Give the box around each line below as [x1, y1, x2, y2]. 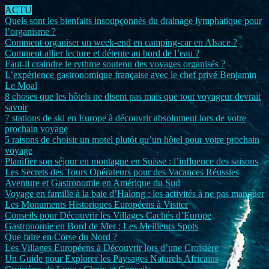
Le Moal [5, 80, 37, 91]
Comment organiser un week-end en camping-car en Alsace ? [5, 37, 237, 47]
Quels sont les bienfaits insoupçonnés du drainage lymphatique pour [5, 16, 262, 26]
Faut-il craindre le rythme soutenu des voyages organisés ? [5, 59, 225, 69]
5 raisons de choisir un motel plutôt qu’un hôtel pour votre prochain [5, 134, 259, 145]
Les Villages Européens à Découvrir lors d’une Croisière [5, 243, 219, 253]
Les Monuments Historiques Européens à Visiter [5, 199, 188, 210]
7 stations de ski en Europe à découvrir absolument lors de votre [5, 113, 246, 123]
